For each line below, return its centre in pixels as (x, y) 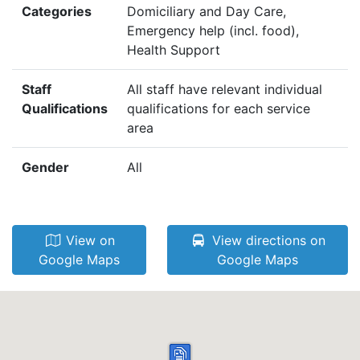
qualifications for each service (219, 109)
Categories (57, 12)
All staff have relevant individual (225, 90)
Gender (45, 168)
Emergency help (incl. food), (213, 31)
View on (88, 241)
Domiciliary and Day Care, (207, 12)
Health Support (174, 50)
